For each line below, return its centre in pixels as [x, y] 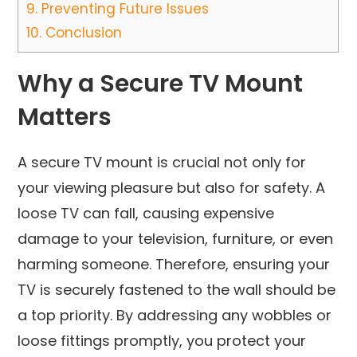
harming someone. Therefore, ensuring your [174, 264]
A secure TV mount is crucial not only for [162, 162]
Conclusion [82, 32]
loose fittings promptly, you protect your [162, 340]
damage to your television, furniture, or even [176, 238]
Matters [65, 117]
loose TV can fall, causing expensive [146, 213]
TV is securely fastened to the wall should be [177, 289]
